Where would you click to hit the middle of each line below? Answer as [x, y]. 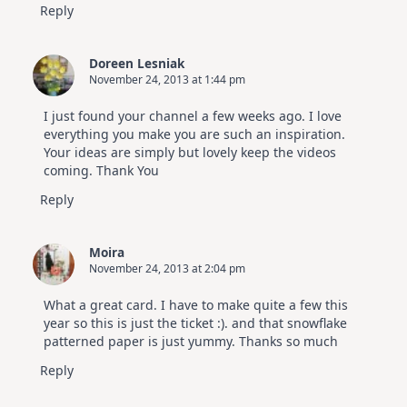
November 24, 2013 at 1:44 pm [167, 80]
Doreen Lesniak [137, 64]
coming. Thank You [101, 171]
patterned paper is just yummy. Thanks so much [191, 342]
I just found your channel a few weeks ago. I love [193, 116]
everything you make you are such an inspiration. [194, 134]
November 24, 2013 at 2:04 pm [167, 269]
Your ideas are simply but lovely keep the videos [190, 153]
